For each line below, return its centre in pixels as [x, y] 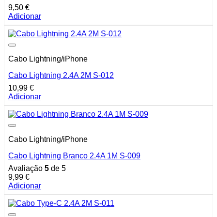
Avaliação [26, 169]
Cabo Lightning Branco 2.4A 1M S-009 [74, 156]
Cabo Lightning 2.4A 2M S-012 [61, 76]
